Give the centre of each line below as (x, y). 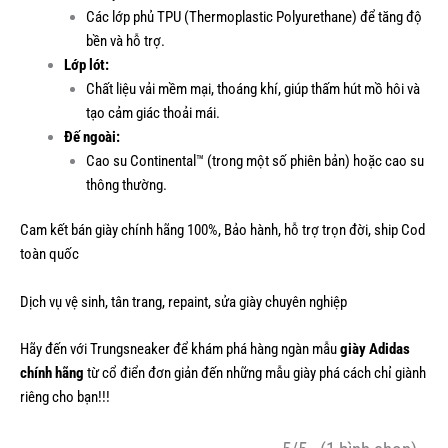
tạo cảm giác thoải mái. (152, 112)
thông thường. (126, 184)
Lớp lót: (86, 64)
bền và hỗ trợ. (125, 40)
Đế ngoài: (91, 136)
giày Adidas (375, 349)
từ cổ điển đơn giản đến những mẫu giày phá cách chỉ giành (255, 373)
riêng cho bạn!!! (65, 397)
